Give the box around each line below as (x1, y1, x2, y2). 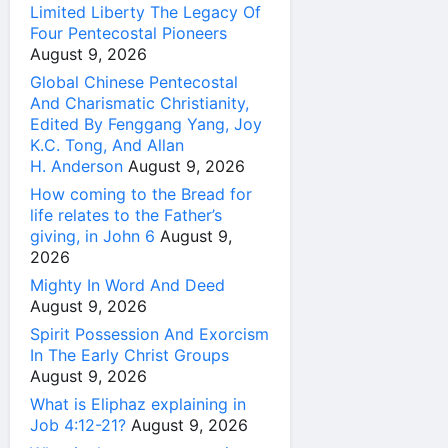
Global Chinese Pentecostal (30, 72, 238, 93)
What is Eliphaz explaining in (30, 394, 246, 415)
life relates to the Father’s (30, 205, 222, 226)
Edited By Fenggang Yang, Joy (30, 114, 262, 135)
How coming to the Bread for (30, 184, 252, 205)
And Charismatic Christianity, (30, 93, 249, 114)
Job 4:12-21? (30, 415, 126, 436)
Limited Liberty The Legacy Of (30, 2, 261, 23)
